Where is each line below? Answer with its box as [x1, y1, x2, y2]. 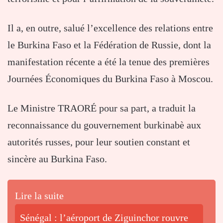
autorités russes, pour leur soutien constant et [7, 136, 190, 147]
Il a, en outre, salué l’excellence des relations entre [7, 22, 213, 33]
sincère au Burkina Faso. [7, 153, 107, 164]
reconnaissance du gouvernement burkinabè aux [7, 119, 201, 130]
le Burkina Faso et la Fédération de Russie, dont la [7, 39, 211, 50]
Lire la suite [15, 190, 64, 201]
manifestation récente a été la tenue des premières [7, 56, 210, 67]
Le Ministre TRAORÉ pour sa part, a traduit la [7, 102, 196, 113]
